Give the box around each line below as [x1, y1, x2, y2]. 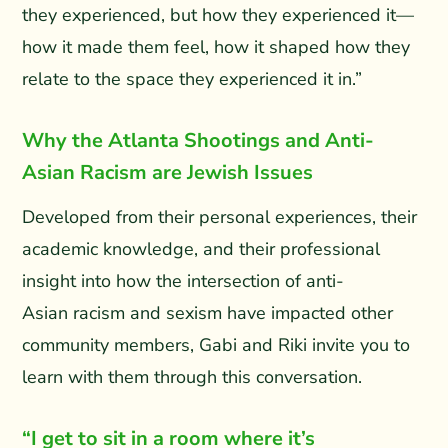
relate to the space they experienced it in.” [22, 66, 368, 91]
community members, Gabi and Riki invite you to [22, 332, 411, 357]
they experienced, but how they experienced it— [22, 2, 415, 27]
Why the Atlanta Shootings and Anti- [22, 126, 375, 154]
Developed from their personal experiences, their [22, 204, 418, 229]
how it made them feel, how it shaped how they [22, 34, 411, 59]
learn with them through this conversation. [22, 364, 373, 389]
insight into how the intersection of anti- [22, 268, 345, 293]
